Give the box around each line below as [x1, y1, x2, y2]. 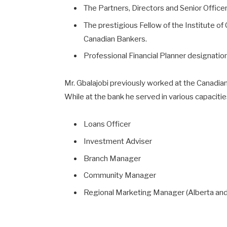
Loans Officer [84, 120, 131, 129]
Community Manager [84, 171, 157, 180]
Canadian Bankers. [84, 34, 147, 44]
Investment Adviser [84, 137, 153, 146]
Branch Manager [84, 154, 141, 163]
